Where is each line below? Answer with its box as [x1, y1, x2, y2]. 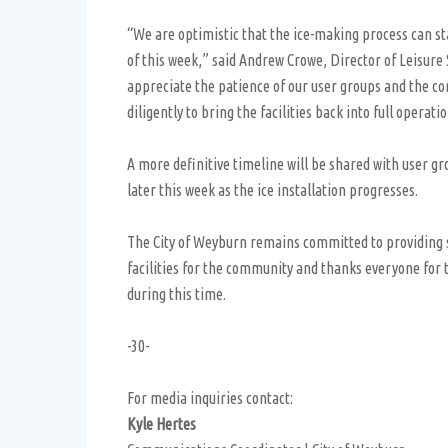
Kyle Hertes [127, 415, 196, 433]
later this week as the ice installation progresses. [127, 181, 418, 199]
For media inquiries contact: [127, 389, 293, 407]
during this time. [127, 285, 226, 303]
